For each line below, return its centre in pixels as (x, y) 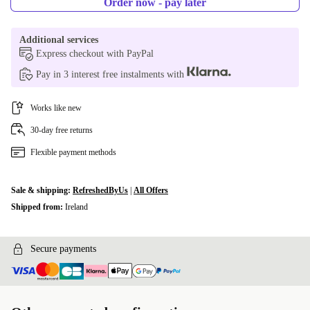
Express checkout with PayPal (95, 54)
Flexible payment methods (73, 152)
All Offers (151, 190)
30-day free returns (62, 130)
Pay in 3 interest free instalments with (111, 74)
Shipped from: (38, 207)
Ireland (76, 207)
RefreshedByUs (100, 190)
